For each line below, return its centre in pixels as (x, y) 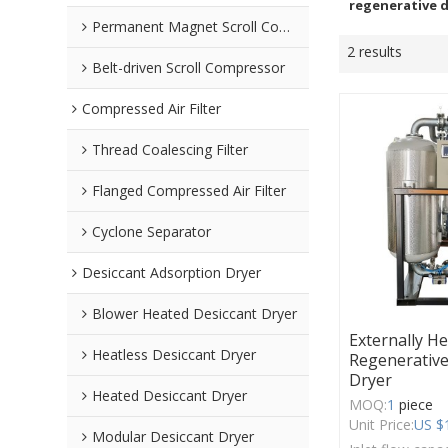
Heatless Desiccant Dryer (174, 355)
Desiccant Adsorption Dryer (172, 273)
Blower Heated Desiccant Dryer (195, 314)
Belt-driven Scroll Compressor (189, 68)
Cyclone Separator (152, 232)
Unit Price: (382, 425)
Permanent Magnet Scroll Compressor (186, 27)
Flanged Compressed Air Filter (189, 191)
